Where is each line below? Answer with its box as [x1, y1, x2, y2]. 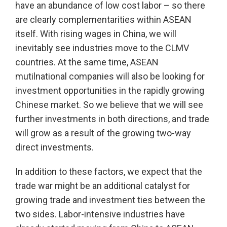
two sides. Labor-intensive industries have [15, 209, 185, 220]
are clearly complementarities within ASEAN [15, 14, 192, 25]
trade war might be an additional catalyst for [15, 180, 190, 192]
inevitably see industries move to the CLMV [15, 43, 189, 54]
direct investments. [15, 142, 94, 153]
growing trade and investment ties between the [15, 195, 205, 206]
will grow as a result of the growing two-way [15, 128, 191, 139]
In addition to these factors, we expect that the [15, 166, 202, 177]
